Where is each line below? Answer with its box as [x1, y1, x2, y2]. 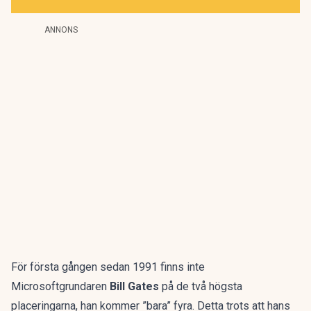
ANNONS [44, 25, 78, 35]
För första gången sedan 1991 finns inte [11, 260, 205, 274]
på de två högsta [159, 280, 242, 293]
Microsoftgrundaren [11, 280, 110, 293]
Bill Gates [110, 280, 159, 293]
